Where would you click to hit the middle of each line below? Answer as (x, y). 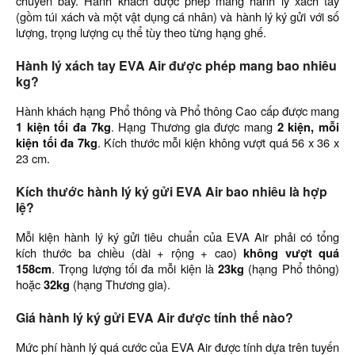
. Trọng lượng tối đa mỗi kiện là (135, 268)
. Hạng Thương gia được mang (194, 126)
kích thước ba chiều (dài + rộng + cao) (130, 252)
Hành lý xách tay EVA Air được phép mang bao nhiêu (176, 65)
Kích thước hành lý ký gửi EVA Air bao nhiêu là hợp (172, 191)
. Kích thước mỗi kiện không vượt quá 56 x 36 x (218, 142)
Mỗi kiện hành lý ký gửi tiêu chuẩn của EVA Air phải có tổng (177, 237)
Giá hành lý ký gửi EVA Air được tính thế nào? (155, 317)
